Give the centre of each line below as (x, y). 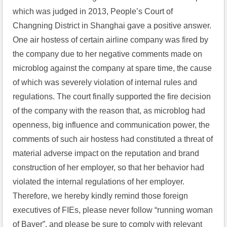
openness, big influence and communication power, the (111, 125)
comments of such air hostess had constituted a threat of (113, 139)
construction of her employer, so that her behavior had (109, 167)
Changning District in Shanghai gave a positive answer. (112, 26)
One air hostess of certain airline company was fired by (111, 40)
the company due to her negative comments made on (108, 54)
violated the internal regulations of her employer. (99, 182)
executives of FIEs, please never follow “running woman (113, 210)
